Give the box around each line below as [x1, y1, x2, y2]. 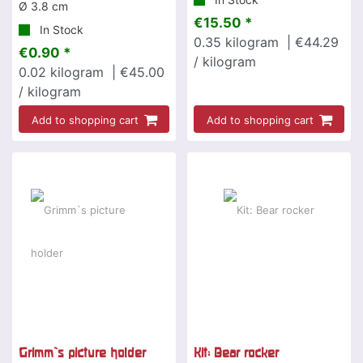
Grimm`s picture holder [19, 344, 146, 360]
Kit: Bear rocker [194, 344, 279, 360]
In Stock [36, 22, 83, 36]
